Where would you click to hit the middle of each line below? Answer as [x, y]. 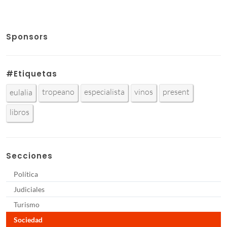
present [176, 91]
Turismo [27, 204]
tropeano [58, 91]
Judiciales [29, 189]
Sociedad [28, 219]
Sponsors [27, 36]
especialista [104, 91]
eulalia [21, 92]
